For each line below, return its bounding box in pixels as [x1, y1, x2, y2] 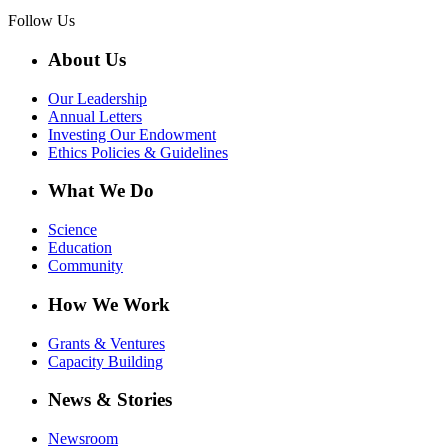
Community [48, 257, 123, 275]
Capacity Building [48, 352, 163, 370]
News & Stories [48, 389, 172, 411]
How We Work [48, 293, 170, 315]
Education [48, 239, 112, 257]
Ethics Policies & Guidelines [48, 143, 228, 161]
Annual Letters [48, 107, 142, 125]
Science [48, 221, 97, 239]
